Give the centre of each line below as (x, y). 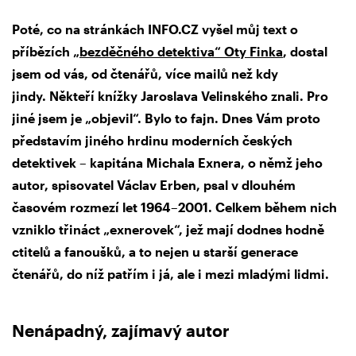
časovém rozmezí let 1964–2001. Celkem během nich (174, 207)
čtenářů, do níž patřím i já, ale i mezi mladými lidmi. (170, 274)
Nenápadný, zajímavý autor (121, 331)
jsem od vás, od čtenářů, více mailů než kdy (145, 74)
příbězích (43, 52)
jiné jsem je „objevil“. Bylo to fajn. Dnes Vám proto (166, 118)
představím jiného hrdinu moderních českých (152, 141)
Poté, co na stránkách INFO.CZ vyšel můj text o (155, 29)
